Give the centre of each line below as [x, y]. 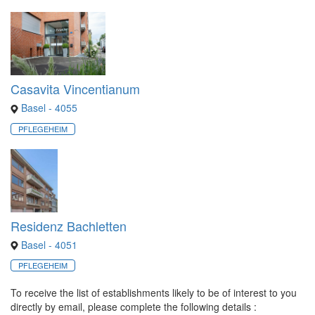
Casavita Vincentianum [75, 88]
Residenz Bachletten [69, 225]
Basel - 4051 [48, 244]
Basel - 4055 [48, 107]
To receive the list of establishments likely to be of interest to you [154, 293]
